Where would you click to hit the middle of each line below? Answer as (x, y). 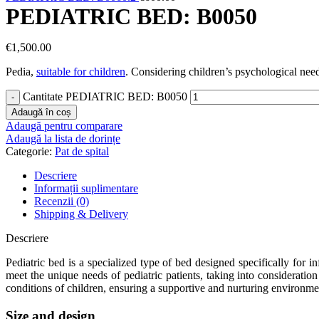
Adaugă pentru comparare (64, 126)
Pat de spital (82, 151)
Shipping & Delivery (81, 214)
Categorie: (29, 151)
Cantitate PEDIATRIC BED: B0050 (105, 96)
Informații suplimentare (86, 188)
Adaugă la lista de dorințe (63, 138)
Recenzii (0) (62, 201)
